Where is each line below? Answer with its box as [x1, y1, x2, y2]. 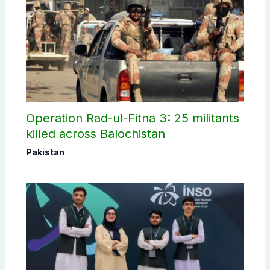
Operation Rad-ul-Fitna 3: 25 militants [25, 111, 239, 126]
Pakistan [25, 147, 64, 158]
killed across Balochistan [25, 127, 165, 142]
